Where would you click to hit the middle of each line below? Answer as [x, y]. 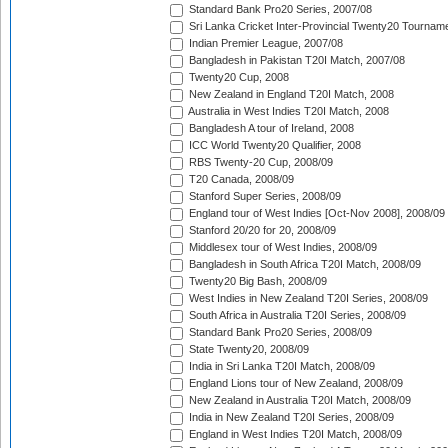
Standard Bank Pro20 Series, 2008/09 [279, 332]
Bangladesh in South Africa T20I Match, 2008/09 [303, 264]
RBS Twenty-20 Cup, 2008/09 [259, 162]
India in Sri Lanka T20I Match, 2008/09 [280, 366]
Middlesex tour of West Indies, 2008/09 [281, 247]
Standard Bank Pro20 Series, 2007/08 [279, 9]
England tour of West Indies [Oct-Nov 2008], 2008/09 [315, 213]
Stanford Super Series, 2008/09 [263, 196]
